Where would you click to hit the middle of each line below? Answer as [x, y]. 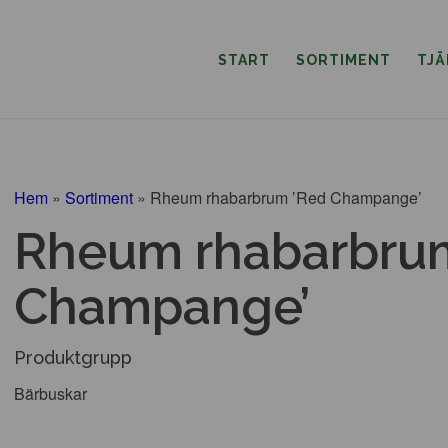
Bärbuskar [50, 393]
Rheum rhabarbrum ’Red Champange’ [286, 197]
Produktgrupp [73, 358]
